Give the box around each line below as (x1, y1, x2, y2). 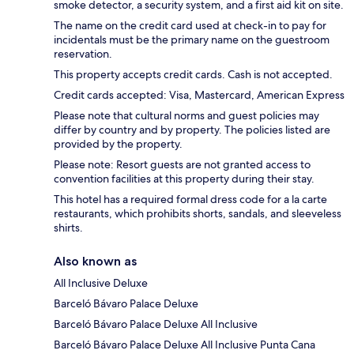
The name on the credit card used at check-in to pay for (54, 17, 326, 32)
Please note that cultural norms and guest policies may (54, 107, 319, 122)
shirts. (54, 220, 83, 235)
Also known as (54, 253, 137, 269)
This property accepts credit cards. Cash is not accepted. (54, 66, 333, 81)
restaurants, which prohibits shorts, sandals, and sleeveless (54, 205, 341, 220)
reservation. (54, 46, 112, 61)
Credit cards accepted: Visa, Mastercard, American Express (54, 87, 345, 102)
